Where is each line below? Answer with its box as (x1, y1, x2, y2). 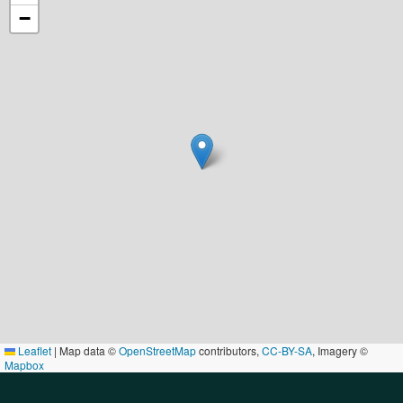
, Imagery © (312, 342, 368, 358)
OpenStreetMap (119, 342, 196, 358)
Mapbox (4, 356, 44, 372)
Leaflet (15, 342, 51, 358)
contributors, (196, 342, 262, 358)
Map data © (57, 342, 119, 358)
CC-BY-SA (262, 342, 312, 358)
